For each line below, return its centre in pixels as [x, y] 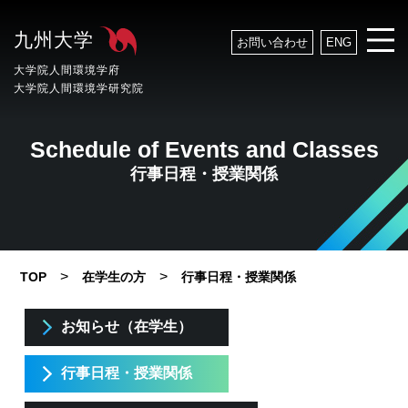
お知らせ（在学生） [127, 326]
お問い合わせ [272, 42]
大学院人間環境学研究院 [79, 88]
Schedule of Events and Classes [204, 149]
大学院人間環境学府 [67, 70]
